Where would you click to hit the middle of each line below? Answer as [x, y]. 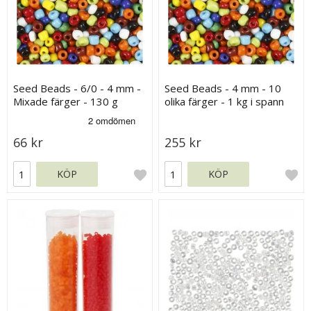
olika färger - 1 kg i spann [225, 102]
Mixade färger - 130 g [66, 102]
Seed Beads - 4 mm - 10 [223, 89]
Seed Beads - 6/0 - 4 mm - [77, 89]
